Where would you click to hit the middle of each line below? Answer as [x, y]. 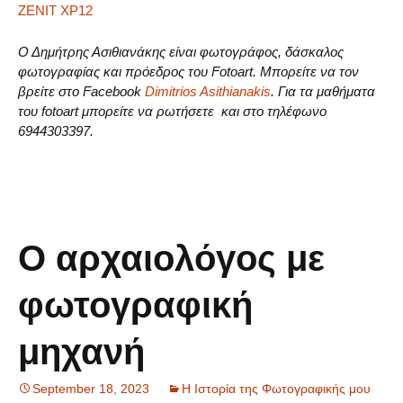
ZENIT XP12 [55, 11]
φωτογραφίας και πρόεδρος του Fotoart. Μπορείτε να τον [188, 72]
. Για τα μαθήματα [323, 92]
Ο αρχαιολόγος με [171, 259]
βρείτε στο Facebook [81, 92]
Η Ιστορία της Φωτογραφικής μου [276, 389]
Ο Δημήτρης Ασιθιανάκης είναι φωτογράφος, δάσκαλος [181, 52]
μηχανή [81, 352]
